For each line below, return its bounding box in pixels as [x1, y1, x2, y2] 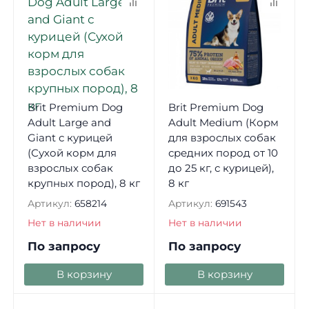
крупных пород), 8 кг [27, 177, 140, 190]
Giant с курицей [27, 131, 112, 145]
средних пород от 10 [168, 146, 278, 160]
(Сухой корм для [27, 146, 117, 160]
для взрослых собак [168, 131, 276, 145]
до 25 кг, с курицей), [168, 161, 274, 175]
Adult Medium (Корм [168, 116, 279, 130]
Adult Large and [27, 116, 111, 130]
